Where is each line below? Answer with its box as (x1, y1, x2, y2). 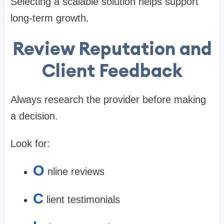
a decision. (10, 110, 58, 121)
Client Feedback (41, 58, 182, 82)
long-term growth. (10, 12, 89, 23)
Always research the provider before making (10, 93, 206, 105)
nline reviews (47, 165, 104, 177)
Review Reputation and (12, 36, 212, 60)
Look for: (10, 137, 50, 149)
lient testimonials (46, 193, 120, 205)
